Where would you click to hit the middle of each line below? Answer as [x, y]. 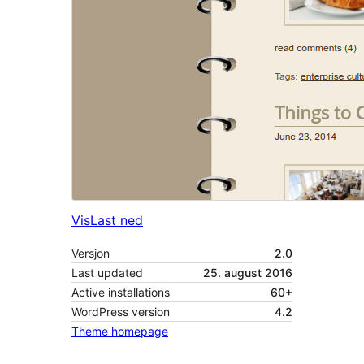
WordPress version [121, 312]
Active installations [121, 292]
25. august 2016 [248, 273]
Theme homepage [120, 331]
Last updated [107, 273]
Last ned [117, 221]
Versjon [91, 253]
